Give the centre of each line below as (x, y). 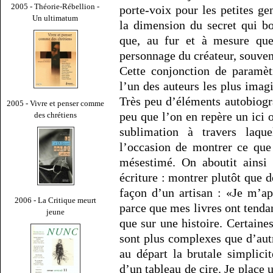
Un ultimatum (55, 18)
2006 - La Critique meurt (55, 200)
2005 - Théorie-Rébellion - (55, 6)
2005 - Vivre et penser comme (55, 103)
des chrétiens (55, 115)
